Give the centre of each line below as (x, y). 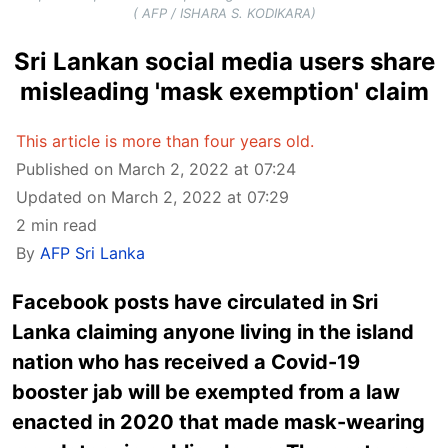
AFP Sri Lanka (92, 252)
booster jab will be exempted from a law (206, 391)
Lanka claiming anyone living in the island (213, 331)
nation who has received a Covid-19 (186, 361)
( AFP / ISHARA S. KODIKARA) (224, 12)
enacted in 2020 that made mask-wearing (218, 421)
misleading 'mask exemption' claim (224, 91)
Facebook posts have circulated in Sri (195, 301)
